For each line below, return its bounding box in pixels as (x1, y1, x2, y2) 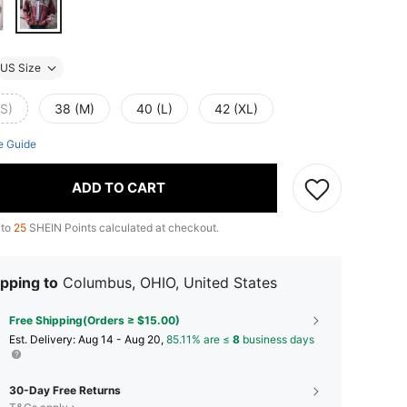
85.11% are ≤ (166, 332, 233, 346)
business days (240, 332, 314, 346)
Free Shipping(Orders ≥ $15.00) (9, 313, 180, 327)
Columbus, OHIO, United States (63, 273, 277, 292)
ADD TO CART (72, 179, 165, 197)
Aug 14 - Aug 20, (78, 332, 166, 346)
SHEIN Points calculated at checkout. (26, 220, 219, 234)
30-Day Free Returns (9, 382, 121, 397)
